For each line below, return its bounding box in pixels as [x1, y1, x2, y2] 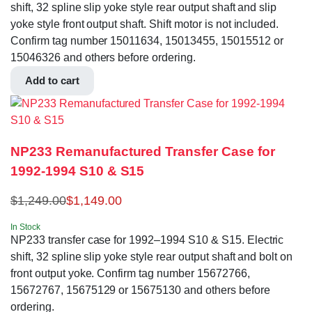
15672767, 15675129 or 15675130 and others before [10, 284, 270, 297]
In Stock [10, 222, 40, 233]
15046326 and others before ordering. [10, 51, 196, 63]
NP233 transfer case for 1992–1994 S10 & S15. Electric [10, 234, 284, 247]
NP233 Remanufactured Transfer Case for [10, 143, 275, 159]
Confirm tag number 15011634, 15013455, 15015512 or [10, 34, 283, 47]
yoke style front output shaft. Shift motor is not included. [10, 17, 279, 30]
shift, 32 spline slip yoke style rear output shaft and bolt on [10, 251, 293, 263]
